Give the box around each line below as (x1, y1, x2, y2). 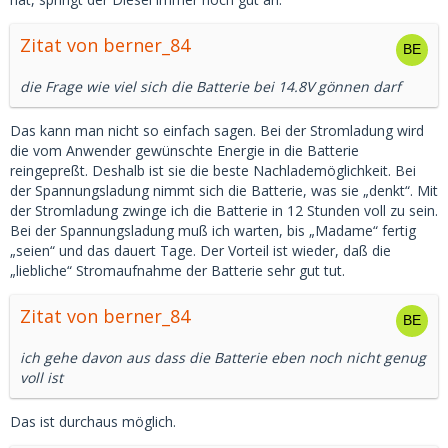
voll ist (20, 368, 63, 387)
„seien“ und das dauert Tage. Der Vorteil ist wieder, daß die (10, 241, 391, 260)
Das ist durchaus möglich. (10, 412, 176, 431)
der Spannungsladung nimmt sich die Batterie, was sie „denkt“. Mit (10, 181, 438, 200)
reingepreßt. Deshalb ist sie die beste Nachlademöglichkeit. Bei (10, 161, 416, 180)
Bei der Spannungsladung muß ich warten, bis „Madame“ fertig (10, 221, 416, 240)
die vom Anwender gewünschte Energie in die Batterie (10, 141, 359, 160)
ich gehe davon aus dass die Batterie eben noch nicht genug (20, 348, 426, 367)
